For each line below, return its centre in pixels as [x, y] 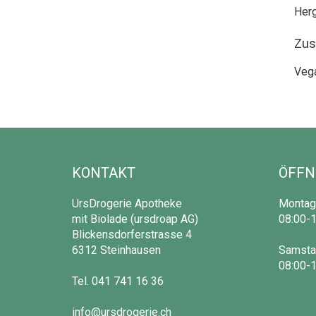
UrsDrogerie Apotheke [127, 203]
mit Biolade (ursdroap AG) [135, 219]
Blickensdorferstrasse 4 [132, 234]
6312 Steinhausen [116, 250]
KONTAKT [104, 172]
